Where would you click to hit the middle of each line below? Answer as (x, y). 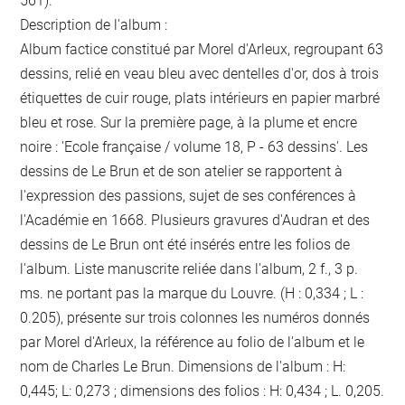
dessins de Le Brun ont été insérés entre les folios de (185, 245)
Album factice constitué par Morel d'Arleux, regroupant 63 (202, 50)
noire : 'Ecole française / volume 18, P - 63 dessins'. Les (194, 147)
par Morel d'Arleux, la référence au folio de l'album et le (193, 343)
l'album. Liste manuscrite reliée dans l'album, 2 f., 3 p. (189, 269)
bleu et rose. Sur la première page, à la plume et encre (189, 123)
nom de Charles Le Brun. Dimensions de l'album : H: (183, 367)
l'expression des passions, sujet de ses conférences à (188, 196)
